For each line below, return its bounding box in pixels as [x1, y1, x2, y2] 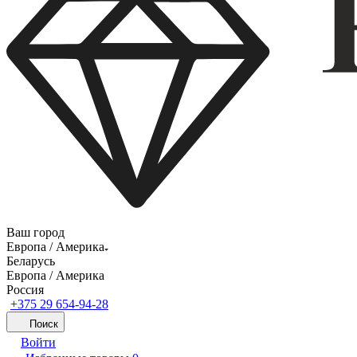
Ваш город [6, 226, 65, 239]
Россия [6, 283, 44, 296]
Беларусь [6, 254, 55, 268]
